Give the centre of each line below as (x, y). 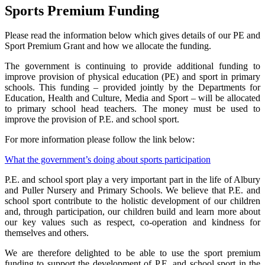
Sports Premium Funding (82, 10)
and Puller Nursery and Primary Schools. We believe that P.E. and (132, 190)
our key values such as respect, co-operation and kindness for (132, 222)
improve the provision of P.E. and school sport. (92, 119)
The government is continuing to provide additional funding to (132, 66)
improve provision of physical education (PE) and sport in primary (132, 77)
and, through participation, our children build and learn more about (132, 212)
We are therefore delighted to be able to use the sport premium (132, 253)
